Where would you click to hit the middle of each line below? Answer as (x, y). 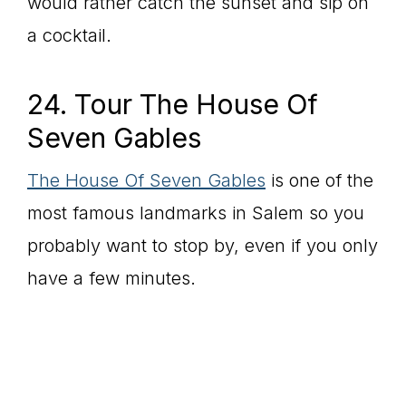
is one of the (319, 180)
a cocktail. (69, 35)
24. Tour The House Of (173, 104)
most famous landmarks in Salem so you (196, 213)
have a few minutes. (111, 278)
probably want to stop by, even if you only (203, 246)
